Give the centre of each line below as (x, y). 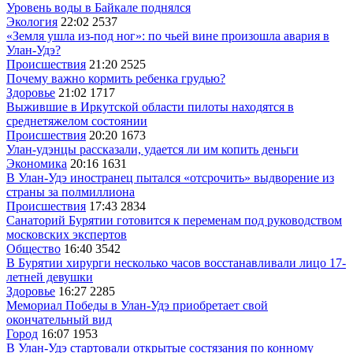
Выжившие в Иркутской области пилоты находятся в (150, 106)
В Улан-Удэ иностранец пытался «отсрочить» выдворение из (170, 177)
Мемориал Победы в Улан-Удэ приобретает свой (137, 305)
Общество (33, 248)
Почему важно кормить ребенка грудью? (116, 78)
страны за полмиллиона (71, 191)
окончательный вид (59, 319)
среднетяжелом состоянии (77, 121)
